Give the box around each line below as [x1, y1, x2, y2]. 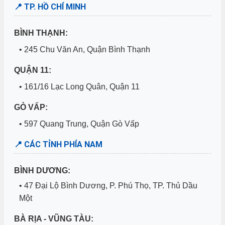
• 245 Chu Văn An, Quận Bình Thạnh [19, 45, 150, 54]
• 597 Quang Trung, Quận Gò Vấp [19, 119, 139, 128]
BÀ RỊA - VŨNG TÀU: [14, 214, 93, 223]
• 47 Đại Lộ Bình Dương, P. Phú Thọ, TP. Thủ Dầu [19, 181, 197, 190]
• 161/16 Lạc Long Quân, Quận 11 [19, 82, 140, 91]
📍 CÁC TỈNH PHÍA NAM [14, 139, 102, 149]
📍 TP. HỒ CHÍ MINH [14, 2, 86, 12]
